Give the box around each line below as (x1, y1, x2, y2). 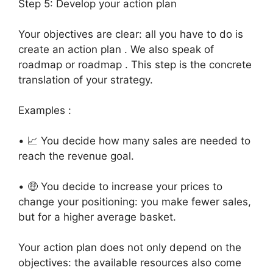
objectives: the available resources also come (18, 257, 241, 269)
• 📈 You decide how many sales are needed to (18, 135, 250, 147)
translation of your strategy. (18, 74, 153, 86)
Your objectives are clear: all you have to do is (18, 28, 243, 40)
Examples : (18, 104, 71, 116)
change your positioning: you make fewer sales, (18, 196, 251, 208)
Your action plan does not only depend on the (18, 241, 241, 253)
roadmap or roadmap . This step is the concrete (18, 58, 252, 71)
